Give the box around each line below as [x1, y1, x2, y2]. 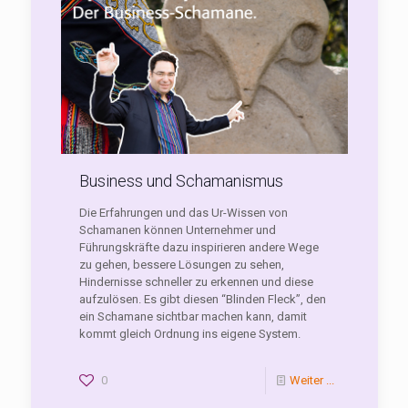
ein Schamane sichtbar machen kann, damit [78, 310, 307, 324]
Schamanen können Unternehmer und [78, 223, 276, 238]
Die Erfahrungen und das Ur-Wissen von [78, 206, 288, 220]
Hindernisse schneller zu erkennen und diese [78, 275, 313, 290]
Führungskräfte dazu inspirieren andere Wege [78, 240, 319, 255]
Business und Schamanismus [78, 171, 283, 191]
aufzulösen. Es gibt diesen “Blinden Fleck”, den [78, 292, 326, 307]
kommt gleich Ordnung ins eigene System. [78, 327, 301, 342]
